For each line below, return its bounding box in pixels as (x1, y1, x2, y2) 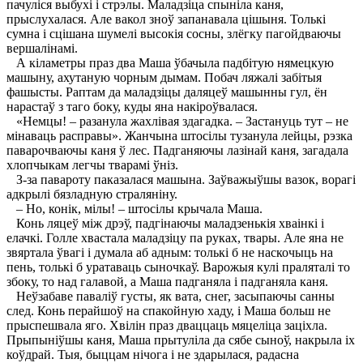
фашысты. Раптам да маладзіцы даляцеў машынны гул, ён (6, 84, 327, 99)
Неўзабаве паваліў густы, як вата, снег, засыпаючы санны (6, 288, 335, 303)
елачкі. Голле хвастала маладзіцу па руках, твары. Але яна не (6, 230, 344, 245)
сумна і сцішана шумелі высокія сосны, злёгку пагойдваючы (6, 26, 341, 41)
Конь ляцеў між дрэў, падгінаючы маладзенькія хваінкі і (6, 216, 324, 230)
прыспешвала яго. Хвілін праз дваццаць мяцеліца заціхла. (6, 318, 327, 332)
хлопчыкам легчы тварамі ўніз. (6, 157, 178, 172)
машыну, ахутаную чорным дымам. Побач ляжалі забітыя (6, 70, 322, 84)
